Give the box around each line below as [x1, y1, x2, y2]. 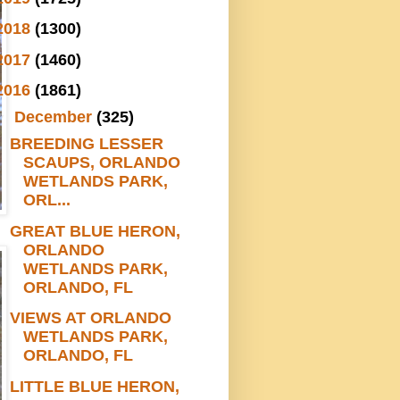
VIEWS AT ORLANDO [9, 309, 171, 328]
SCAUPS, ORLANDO [22, 154, 180, 172]
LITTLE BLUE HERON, [9, 377, 179, 396]
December [13, 108, 96, 127]
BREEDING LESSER [9, 135, 163, 154]
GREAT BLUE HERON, [9, 221, 180, 240]
